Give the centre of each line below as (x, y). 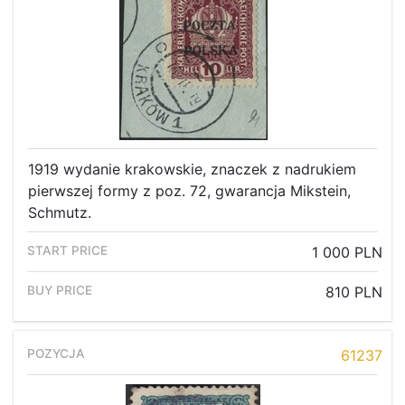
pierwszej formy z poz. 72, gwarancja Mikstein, (189, 191)
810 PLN (354, 292)
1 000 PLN (347, 253)
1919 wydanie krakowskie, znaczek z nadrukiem (192, 170)
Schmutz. (60, 213)
